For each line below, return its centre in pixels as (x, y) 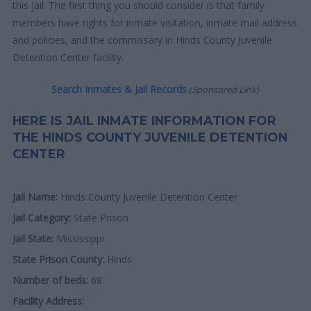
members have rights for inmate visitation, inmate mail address (155, 22)
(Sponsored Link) (223, 89)
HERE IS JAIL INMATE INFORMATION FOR (145, 120)
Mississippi (79, 238)
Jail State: (33, 238)
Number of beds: (51, 280)
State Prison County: (59, 259)
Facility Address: (49, 301)
